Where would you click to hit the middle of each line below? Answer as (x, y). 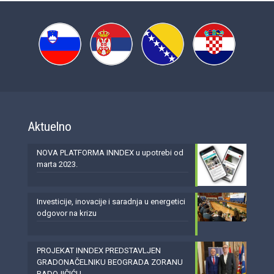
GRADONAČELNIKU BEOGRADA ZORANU (110, 262)
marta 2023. (57, 164)
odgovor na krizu (67, 213)
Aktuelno (50, 127)
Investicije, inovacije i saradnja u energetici (111, 202)
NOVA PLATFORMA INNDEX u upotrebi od (110, 153)
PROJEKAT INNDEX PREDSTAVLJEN (99, 250)
